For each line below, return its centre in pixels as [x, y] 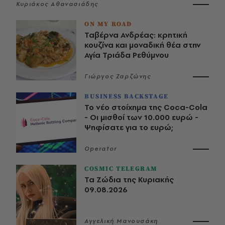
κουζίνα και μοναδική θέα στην [143, 45]
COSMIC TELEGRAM [121, 168]
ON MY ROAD [108, 24]
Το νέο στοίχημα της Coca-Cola [146, 107]
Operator [101, 148]
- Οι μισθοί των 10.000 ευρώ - [141, 117]
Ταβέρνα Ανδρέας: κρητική [136, 35]
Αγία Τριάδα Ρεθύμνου [127, 55]
